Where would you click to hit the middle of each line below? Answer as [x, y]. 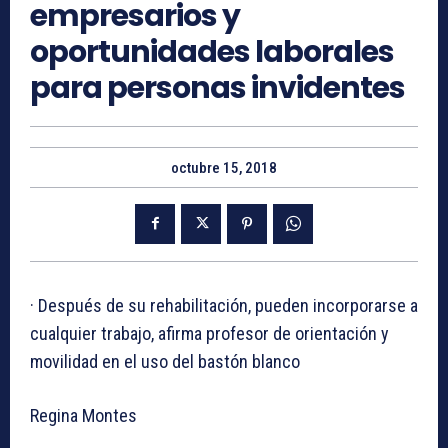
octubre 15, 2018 [224, 167]
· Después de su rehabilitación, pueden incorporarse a [224, 305]
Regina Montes [83, 415]
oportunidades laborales [212, 51]
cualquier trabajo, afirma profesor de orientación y [209, 333]
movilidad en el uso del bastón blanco [165, 361]
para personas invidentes [217, 87]
